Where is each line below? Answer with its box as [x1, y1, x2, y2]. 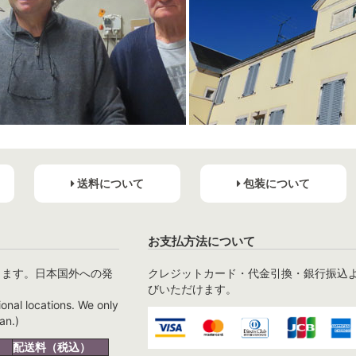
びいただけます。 [147, 282, 237, 296]
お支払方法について [147, 234, 255, 249]
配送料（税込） [13, 340, 91, 354]
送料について [74, 176, 144, 190]
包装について [240, 176, 310, 190]
